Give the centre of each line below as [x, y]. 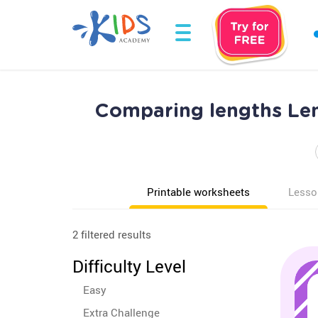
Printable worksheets [198, 192]
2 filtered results [112, 234]
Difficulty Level [129, 266]
